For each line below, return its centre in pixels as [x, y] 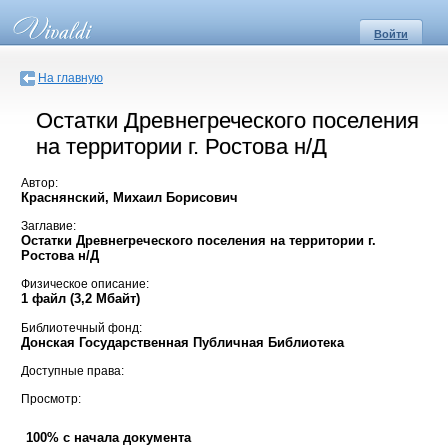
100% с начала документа [108, 437]
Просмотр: [51, 399]
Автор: [39, 182]
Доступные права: [72, 371]
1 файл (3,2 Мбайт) [80, 299]
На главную [70, 78]
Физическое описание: [85, 284]
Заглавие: [48, 226]
